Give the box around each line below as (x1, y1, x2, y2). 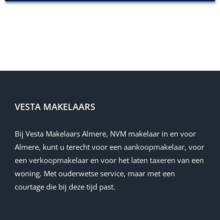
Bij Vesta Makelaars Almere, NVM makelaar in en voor (15, 129, 196, 139)
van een (175, 155, 204, 165)
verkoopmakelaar (29, 155, 88, 165)
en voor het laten (88, 155, 150, 165)
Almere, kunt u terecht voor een (15, 142, 124, 152)
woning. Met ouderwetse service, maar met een (15, 168, 175, 179)
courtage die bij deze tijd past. (15, 182, 115, 192)
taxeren (150, 155, 175, 165)
